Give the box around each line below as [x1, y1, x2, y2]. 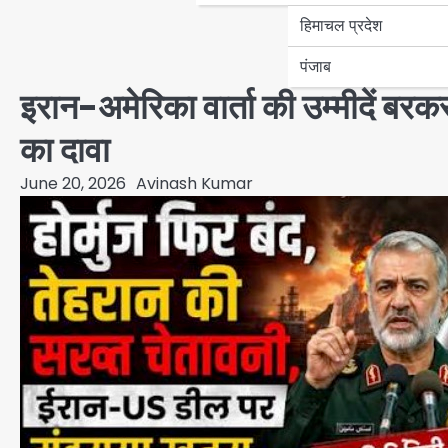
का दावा [20, 126, 110, 174]
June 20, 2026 [20, 171, 126, 195]
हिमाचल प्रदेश [300, 13, 382, 37]
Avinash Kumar [136, 171, 253, 195]
